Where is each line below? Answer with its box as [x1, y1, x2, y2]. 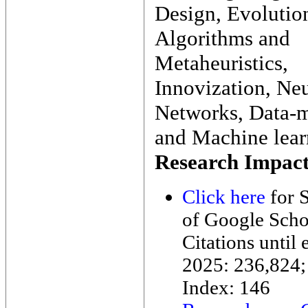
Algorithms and [155, 26, 290, 50]
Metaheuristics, [155, 51, 288, 75]
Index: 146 [182, 276, 270, 298]
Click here [182, 186, 265, 208]
